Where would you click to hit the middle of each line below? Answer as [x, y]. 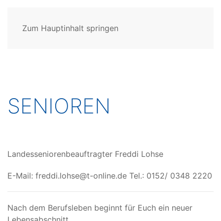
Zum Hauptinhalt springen [70, 28]
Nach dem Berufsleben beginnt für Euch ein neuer [100, 208]
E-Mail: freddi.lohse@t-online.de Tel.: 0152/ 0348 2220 [110, 176]
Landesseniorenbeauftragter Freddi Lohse [85, 154]
